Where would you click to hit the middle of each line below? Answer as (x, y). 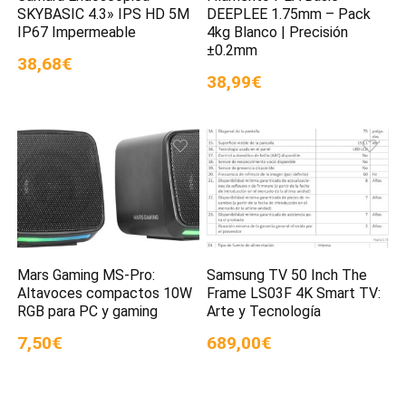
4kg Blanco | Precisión (278, 33)
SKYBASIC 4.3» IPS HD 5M (104, 14)
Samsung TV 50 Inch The (287, 275)
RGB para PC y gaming (88, 311)
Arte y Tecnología (264, 311)
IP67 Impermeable (77, 33)
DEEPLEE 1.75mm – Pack (289, 14)
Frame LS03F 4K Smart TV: (294, 293)
